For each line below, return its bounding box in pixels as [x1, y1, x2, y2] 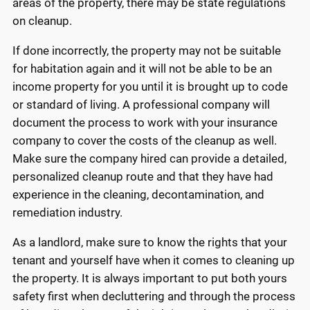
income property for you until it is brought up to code [12, 80, 288, 94]
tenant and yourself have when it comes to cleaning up [12, 253, 295, 267]
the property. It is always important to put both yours [12, 271, 287, 285]
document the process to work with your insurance [12, 116, 277, 130]
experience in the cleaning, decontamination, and [12, 188, 264, 202]
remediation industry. [12, 206, 122, 220]
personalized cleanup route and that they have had [12, 170, 273, 184]
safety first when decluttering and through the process [12, 289, 295, 303]
